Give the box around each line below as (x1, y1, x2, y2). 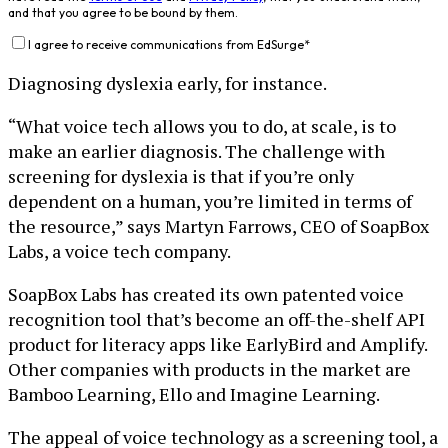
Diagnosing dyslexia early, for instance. (8, 71, 327, 96)
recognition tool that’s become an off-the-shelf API (8, 307, 425, 332)
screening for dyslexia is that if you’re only (8, 164, 354, 189)
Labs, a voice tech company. (8, 239, 231, 264)
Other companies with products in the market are (8, 357, 411, 382)
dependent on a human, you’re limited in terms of (8, 189, 412, 214)
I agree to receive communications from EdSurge (28, 37, 304, 53)
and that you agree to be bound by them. (8, 5, 238, 21)
